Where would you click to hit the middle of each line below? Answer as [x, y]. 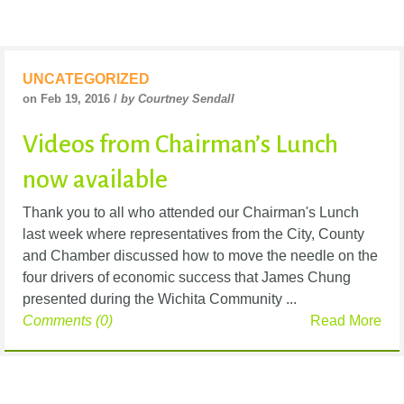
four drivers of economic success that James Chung [187, 278]
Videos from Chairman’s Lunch [180, 145]
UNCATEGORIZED [86, 79]
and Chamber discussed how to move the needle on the [200, 256]
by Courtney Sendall [178, 99]
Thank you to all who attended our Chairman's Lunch [191, 213]
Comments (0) [68, 321]
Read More [346, 321]
